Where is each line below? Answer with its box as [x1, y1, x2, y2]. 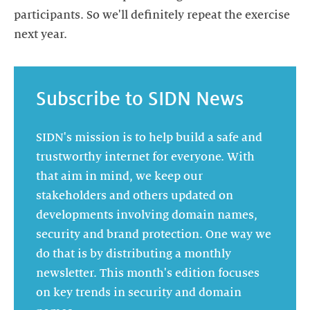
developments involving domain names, [36, 208, 257, 221]
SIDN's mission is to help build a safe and [36, 131, 262, 144]
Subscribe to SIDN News [36, 88, 244, 109]
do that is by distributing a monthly [36, 247, 231, 260]
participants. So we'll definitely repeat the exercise [14, 9, 290, 22]
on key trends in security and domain [36, 286, 241, 299]
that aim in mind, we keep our [36, 170, 203, 183]
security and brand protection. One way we [36, 228, 271, 241]
